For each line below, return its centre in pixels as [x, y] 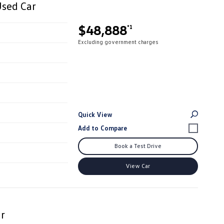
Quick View [95, 114]
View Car [138, 165]
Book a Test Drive [138, 145]
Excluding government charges [118, 41]
